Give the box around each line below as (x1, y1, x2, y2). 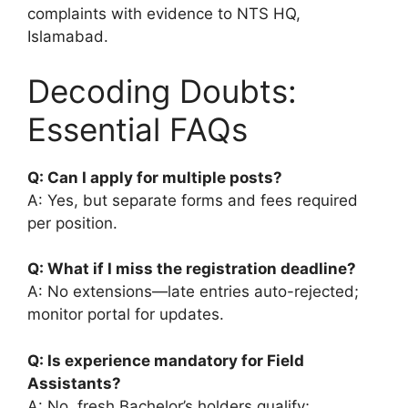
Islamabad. (27, 27, 108, 46)
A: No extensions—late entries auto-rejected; (27, 282, 359, 301)
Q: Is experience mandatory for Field (27, 351, 304, 370)
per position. (27, 213, 117, 232)
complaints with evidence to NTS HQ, (27, 5, 301, 24)
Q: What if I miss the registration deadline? (27, 260, 356, 279)
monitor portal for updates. (27, 305, 224, 324)
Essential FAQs (27, 109, 248, 148)
